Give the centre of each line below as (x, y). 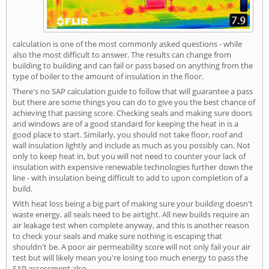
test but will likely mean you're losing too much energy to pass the (130, 257)
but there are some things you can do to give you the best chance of (134, 102)
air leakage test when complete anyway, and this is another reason (131, 225)
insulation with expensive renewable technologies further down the (133, 167)
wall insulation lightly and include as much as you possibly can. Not (131, 145)
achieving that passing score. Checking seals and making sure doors (132, 113)
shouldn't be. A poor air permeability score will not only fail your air (131, 246)
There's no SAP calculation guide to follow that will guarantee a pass (133, 91)
